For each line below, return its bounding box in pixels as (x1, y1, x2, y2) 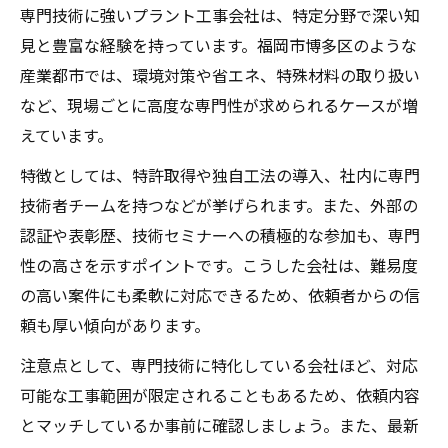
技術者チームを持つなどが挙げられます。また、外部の (20, 192, 418, 217)
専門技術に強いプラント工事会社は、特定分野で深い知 (20, 2, 420, 27)
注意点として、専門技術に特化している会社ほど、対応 (20, 352, 418, 377)
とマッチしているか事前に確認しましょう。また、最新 (20, 412, 419, 437)
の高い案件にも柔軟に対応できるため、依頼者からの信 (20, 282, 420, 307)
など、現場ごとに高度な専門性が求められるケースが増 (20, 92, 418, 117)
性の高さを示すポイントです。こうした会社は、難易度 (20, 252, 418, 277)
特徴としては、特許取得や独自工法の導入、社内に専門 (20, 162, 420, 187)
